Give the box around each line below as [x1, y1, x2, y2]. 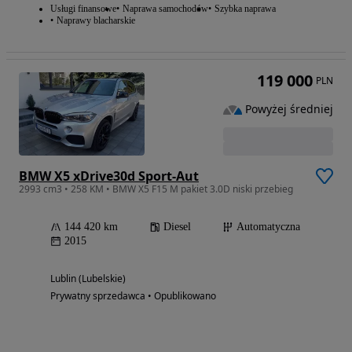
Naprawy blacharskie [57, 15, 135, 27]
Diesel [163, 221, 191, 233]
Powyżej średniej [245, 101, 333, 117]
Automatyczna [236, 221, 300, 233]
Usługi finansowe [50, 3, 116, 15]
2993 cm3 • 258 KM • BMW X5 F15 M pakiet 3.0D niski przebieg [19, 182, 293, 196]
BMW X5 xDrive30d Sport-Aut [19, 167, 199, 185]
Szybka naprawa [214, 3, 276, 15]
